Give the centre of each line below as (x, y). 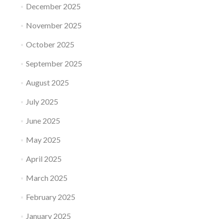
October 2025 (50, 44)
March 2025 (46, 178)
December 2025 (53, 6)
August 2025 (47, 82)
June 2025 (43, 120)
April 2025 (44, 159)
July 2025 (42, 101)
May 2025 (43, 140)
